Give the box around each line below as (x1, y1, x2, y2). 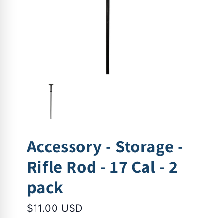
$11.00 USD (26, 202, 83, 215)
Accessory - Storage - (26, 135, 184, 158)
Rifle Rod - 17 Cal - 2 (26, 155, 178, 178)
